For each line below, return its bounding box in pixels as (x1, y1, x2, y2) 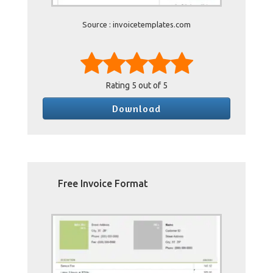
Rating (105, 80, 132, 90)
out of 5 (136, 80, 168, 90)
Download (112, 102, 161, 115)
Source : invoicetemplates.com (82, 20, 191, 29)
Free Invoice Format (58, 178, 148, 189)
